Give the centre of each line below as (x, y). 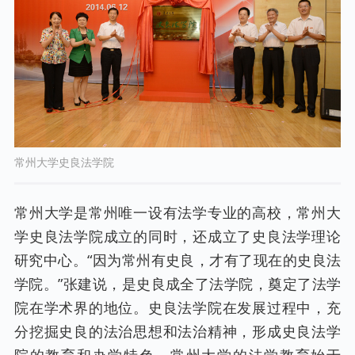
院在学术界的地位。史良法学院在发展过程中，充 (177, 308)
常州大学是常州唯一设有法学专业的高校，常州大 (177, 213)
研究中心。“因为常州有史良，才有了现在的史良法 (177, 260)
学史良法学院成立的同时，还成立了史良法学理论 (177, 237)
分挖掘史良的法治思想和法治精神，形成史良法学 (177, 332)
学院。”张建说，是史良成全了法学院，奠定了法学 (177, 284)
